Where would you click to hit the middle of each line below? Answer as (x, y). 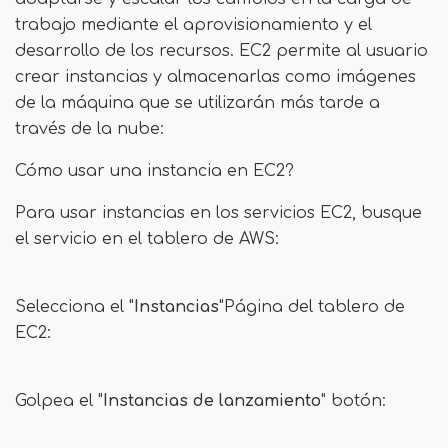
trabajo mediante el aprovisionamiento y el (193, 25)
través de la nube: (89, 129)
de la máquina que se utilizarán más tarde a (197, 103)
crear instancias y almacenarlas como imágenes (215, 77)
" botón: (353, 401)
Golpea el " (59, 401)
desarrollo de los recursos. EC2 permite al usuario (221, 51)
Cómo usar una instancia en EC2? (154, 171)
